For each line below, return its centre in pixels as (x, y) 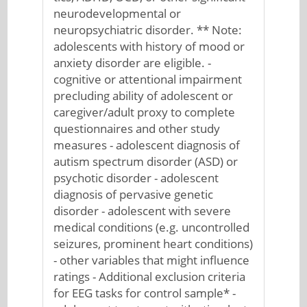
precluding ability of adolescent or (143, 96)
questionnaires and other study (136, 128)
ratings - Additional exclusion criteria (149, 277)
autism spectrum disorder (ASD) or (145, 161)
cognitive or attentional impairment (147, 79)
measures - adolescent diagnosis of (146, 145)
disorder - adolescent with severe (142, 211)
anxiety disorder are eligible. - (132, 63)
